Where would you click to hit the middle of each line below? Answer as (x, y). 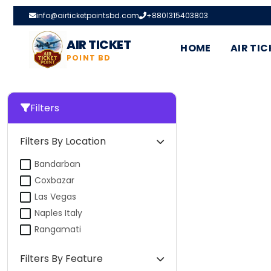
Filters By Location (63, 141)
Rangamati (58, 229)
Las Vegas (55, 197)
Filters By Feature (61, 259)
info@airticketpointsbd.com (88, 15)
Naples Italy (58, 213)
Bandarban (57, 164)
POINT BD (89, 58)
